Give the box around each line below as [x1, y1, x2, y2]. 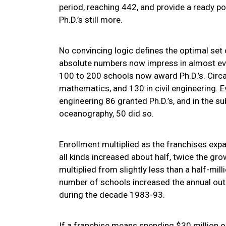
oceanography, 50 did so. [59, 108, 154, 119]
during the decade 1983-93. [59, 190, 165, 200]
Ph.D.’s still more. [59, 15, 123, 25]
